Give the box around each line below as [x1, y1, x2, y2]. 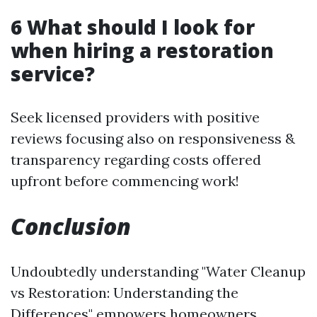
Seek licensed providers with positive [11, 108, 260, 127]
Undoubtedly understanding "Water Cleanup [11, 263, 306, 281]
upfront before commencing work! [11, 172, 239, 190]
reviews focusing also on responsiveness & [11, 129, 295, 148]
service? [11, 60, 95, 88]
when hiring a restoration [11, 37, 274, 64]
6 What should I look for [11, 13, 255, 41]
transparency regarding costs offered [11, 151, 261, 169]
